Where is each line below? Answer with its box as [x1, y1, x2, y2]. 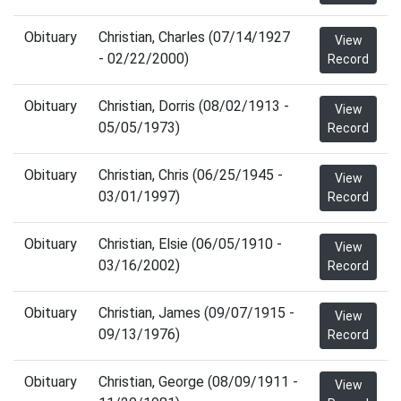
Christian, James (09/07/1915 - [98, 304, 294, 321]
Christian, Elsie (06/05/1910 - [98, 235, 282, 252]
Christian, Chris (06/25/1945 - [98, 166, 283, 183]
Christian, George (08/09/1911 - [98, 373, 298, 390]
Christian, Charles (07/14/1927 [98, 29, 290, 46]
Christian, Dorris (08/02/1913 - [98, 98, 289, 115]
